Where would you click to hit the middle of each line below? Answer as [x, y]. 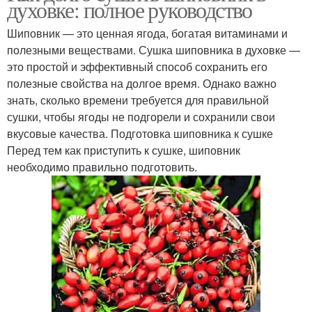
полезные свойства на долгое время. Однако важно [142, 83]
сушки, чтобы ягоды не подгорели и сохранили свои [141, 116]
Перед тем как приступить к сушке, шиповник [124, 150]
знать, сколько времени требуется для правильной [138, 100]
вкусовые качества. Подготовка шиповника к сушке [140, 133]
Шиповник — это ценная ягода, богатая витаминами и [147, 33]
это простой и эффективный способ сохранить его [137, 66]
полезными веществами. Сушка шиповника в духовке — [154, 49]
